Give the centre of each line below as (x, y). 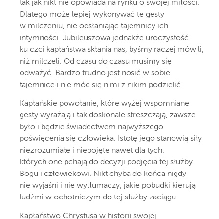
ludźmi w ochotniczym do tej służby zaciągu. (99, 198)
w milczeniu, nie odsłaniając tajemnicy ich (94, 27)
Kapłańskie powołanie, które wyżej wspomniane (104, 104)
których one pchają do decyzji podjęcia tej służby (106, 163)
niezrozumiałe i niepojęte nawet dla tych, (92, 151)
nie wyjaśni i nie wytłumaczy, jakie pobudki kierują (108, 186)
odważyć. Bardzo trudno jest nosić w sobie (95, 74)
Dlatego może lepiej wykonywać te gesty (92, 15)
